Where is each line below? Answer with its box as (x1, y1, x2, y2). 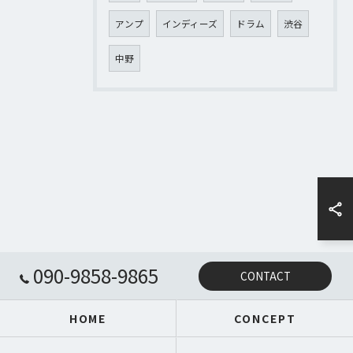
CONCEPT (234, 310, 296, 326)
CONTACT (240, 267, 291, 284)
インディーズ (162, 17, 217, 30)
